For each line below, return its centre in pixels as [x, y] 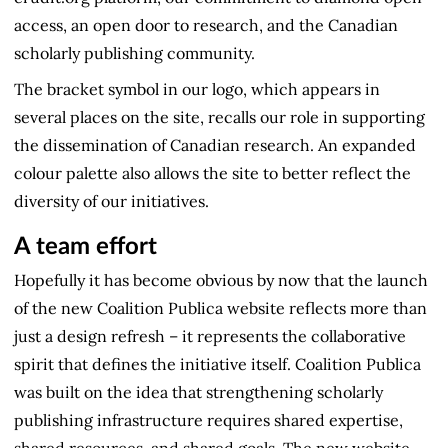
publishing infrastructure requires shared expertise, [208, 419]
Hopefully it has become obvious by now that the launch [221, 279]
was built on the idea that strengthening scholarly [198, 391]
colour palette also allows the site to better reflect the [212, 172]
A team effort [85, 247]
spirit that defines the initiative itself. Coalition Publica [217, 363]
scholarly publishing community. [134, 52]
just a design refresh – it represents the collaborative [210, 335]
